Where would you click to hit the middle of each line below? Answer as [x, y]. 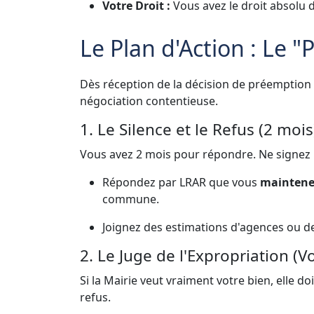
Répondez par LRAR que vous [181, 182]
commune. [131, 199]
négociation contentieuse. [149, 101]
